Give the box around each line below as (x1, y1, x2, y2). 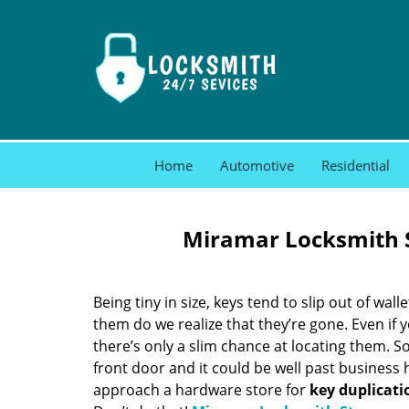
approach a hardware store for (93, 380, 309, 400)
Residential (321, 156, 390, 174)
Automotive (220, 156, 294, 174)
